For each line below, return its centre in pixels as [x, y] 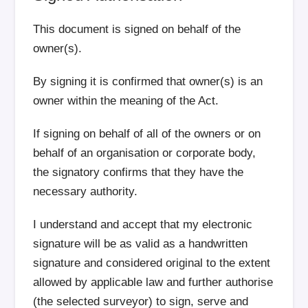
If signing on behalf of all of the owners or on [147, 134]
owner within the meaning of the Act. [126, 101]
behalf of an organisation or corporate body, [145, 153]
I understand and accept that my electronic [143, 224]
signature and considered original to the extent [152, 263]
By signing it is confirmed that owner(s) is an [148, 81]
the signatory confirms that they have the [139, 172]
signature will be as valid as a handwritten [141, 244]
